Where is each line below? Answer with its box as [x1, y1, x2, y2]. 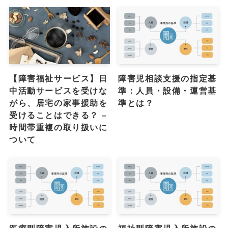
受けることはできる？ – [9, 110, 107, 120]
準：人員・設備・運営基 [118, 85, 217, 95]
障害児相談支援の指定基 [118, 73, 217, 83]
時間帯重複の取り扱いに [9, 122, 108, 132]
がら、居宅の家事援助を [9, 98, 108, 107]
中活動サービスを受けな [9, 85, 108, 95]
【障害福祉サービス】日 [9, 73, 108, 83]
